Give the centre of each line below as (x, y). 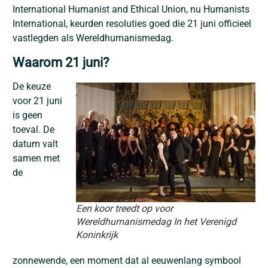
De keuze (32, 86)
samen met (36, 158)
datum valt (35, 144)
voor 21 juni (37, 100)
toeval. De (33, 129)
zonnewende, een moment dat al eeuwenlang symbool (127, 260)
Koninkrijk (97, 234)
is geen (28, 115)
